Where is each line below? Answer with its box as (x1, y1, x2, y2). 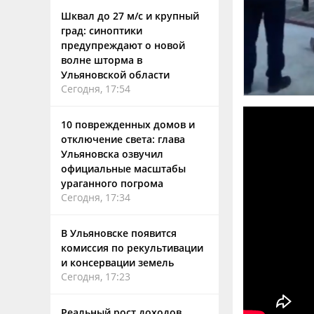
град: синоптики (61, 24, 142, 37)
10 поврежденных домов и (61, 118, 195, 131)
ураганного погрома (61, 177, 163, 190)
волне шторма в (61, 53, 142, 67)
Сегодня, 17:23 (61, 270, 130, 283)
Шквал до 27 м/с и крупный (61, 9, 199, 22)
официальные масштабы (61, 162, 186, 175)
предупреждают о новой (61, 39, 185, 52)
